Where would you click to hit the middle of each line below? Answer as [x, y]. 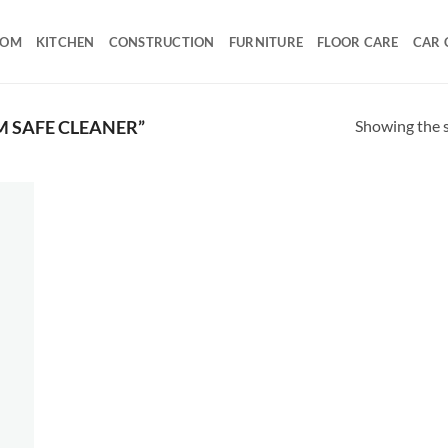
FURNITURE [266, 41]
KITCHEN [65, 41]
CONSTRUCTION [161, 41]
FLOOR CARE [358, 41]
